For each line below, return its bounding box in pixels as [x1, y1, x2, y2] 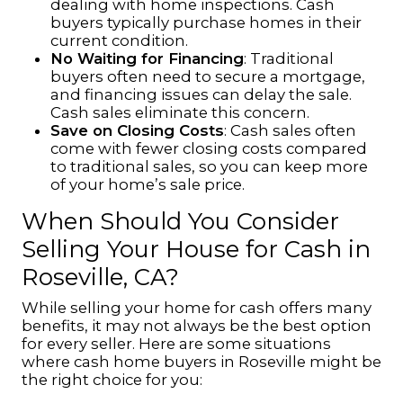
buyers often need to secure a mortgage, [50, 67, 365, 85]
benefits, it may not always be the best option [22, 317, 372, 335]
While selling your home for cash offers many [22, 299, 372, 317]
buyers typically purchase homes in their [50, 13, 362, 31]
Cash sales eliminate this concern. [50, 103, 309, 121]
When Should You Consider [22, 207, 339, 236]
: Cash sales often [224, 121, 356, 139]
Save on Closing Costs [50, 121, 224, 139]
